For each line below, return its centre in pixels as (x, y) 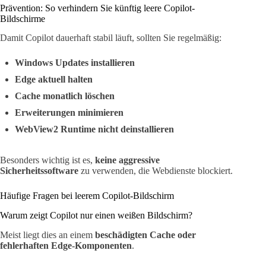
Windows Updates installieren (75, 63)
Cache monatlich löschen (65, 96)
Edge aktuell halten (54, 80)
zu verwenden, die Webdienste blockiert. (156, 171)
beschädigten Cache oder (145, 235)
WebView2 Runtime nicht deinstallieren (94, 129)
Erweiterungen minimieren (69, 113)
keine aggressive (127, 160)
